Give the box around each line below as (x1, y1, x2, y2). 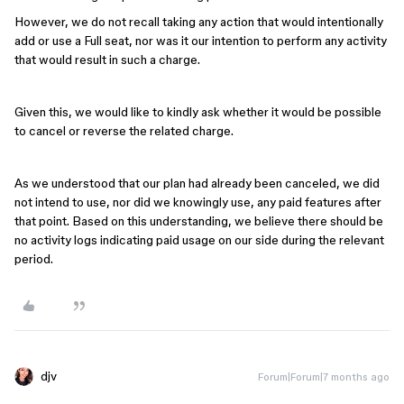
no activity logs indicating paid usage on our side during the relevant (14, 233, 384, 247)
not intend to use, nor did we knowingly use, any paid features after (14, 195, 381, 209)
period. (14, 252, 53, 266)
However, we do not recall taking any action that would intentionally (14, 14, 383, 29)
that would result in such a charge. (14, 52, 200, 67)
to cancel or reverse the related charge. (14, 124, 234, 138)
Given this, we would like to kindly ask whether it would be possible (14, 105, 381, 119)
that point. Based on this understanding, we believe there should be (14, 214, 383, 228)
